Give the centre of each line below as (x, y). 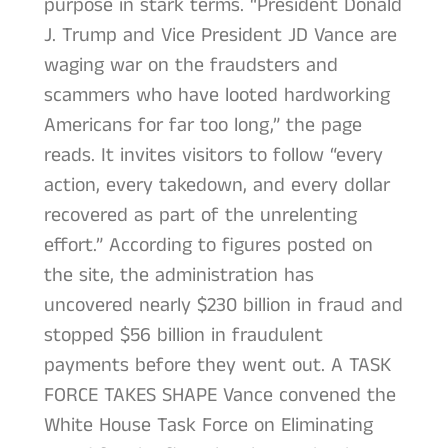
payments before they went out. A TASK (217, 365)
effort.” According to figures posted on (208, 245)
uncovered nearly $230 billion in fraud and (223, 305)
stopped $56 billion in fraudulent (183, 335)
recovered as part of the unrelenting (200, 215)
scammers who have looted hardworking (216, 95)
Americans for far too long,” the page (202, 125)
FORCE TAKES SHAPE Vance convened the (219, 395)
